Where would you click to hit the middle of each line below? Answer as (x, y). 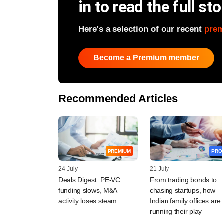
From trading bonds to (183, 180)
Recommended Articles (118, 98)
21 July (159, 169)
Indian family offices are (185, 201)
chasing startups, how (183, 191)
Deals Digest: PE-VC (89, 180)
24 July (68, 169)
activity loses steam (88, 201)
